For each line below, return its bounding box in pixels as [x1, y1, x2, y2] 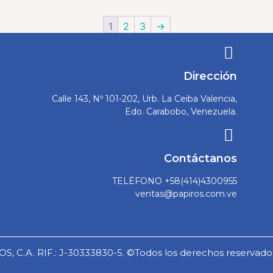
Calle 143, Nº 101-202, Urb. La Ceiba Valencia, [51, 93, 237, 105]
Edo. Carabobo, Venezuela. [124, 106, 237, 118]
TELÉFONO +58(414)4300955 [112, 175, 237, 186]
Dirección [183, 69, 237, 83]
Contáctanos [163, 151, 237, 165]
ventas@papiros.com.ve [135, 188, 237, 199]
